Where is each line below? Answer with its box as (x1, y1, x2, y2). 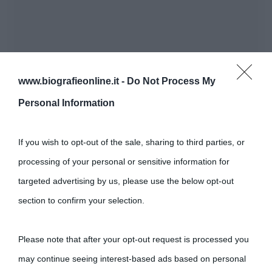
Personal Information (18, 98, 115, 108)
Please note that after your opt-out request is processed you (18, 234, 249, 244)
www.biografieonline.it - (18, 76, 127, 86)
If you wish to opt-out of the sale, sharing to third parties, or (18, 137, 245, 147)
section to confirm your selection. (18, 195, 144, 205)
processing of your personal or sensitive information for (18, 157, 229, 166)
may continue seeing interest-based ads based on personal (18, 254, 246, 263)
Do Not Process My (127, 76, 216, 86)
